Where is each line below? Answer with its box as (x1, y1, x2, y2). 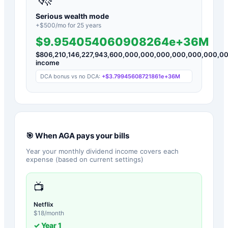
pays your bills (75, 130, 129, 140)
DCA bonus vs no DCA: (40, 72, 102, 80)
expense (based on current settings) (26, 155, 144, 163)
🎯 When (26, 130, 59, 140)
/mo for (55, 21, 77, 29)
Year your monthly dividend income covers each (26, 147, 179, 155)
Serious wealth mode (36, 11, 109, 20)
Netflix (34, 200, 53, 208)
